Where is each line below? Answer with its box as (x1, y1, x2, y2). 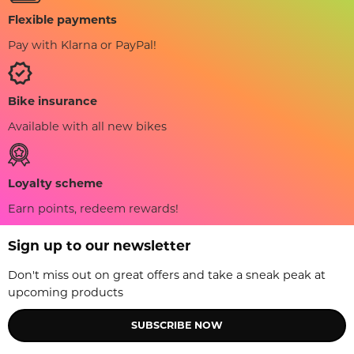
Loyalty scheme (8, 176, 103, 191)
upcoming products (8, 285, 123, 300)
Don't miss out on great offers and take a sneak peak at (8, 268, 326, 283)
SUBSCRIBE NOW (131, 319, 223, 332)
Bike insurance (8, 94, 97, 109)
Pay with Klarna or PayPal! (8, 37, 156, 52)
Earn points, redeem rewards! (8, 201, 179, 217)
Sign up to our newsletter (8, 237, 190, 254)
